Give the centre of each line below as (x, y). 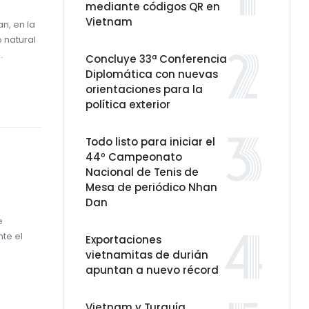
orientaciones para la (144, 89)
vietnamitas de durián (147, 255)
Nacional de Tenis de (142, 172)
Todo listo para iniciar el (150, 142)
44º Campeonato (134, 157)
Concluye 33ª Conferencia (156, 59)
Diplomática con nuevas (152, 74)
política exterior (128, 104)
